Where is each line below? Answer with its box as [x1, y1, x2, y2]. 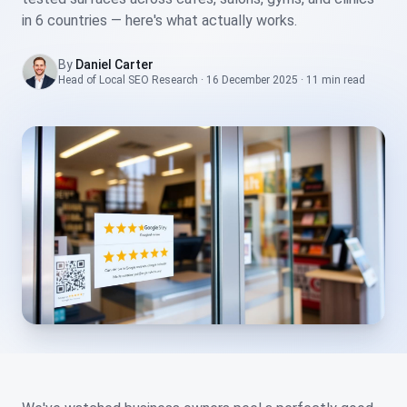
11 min [306, 73, 341, 86]
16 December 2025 [206, 73, 298, 86]
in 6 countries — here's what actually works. [22, 12, 297, 29]
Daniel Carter [75, 56, 154, 72]
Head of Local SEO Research [58, 73, 198, 86]
